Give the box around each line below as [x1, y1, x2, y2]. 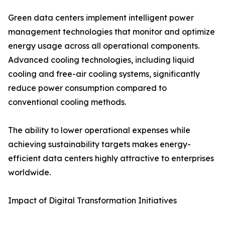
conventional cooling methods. [8, 97, 126, 107]
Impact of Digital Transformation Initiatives [8, 195, 177, 206]
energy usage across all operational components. [8, 41, 199, 51]
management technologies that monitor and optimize [8, 27, 215, 37]
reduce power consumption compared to [8, 83, 167, 93]
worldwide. [8, 167, 51, 178]
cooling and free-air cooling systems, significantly [8, 69, 200, 79]
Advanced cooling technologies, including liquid [8, 55, 194, 65]
